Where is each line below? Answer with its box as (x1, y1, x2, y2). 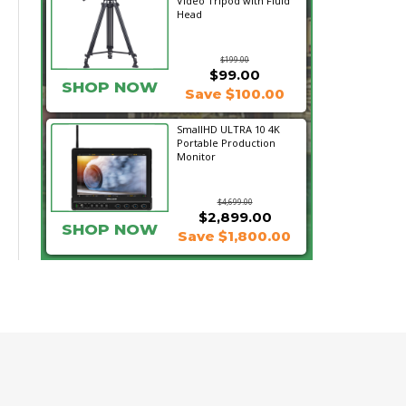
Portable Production (176, 136, 275, 150)
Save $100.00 (184, 85, 285, 102)
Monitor (176, 150, 216, 163)
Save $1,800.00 (178, 227, 292, 245)
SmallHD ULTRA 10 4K (176, 122, 280, 136)
